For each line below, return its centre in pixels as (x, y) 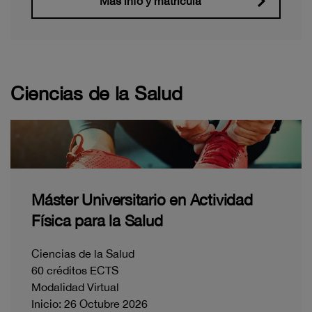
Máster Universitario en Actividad (142, 200)
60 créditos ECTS (75, 270)
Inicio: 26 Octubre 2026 (89, 303)
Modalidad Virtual (75, 287)
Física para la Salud (97, 220)
